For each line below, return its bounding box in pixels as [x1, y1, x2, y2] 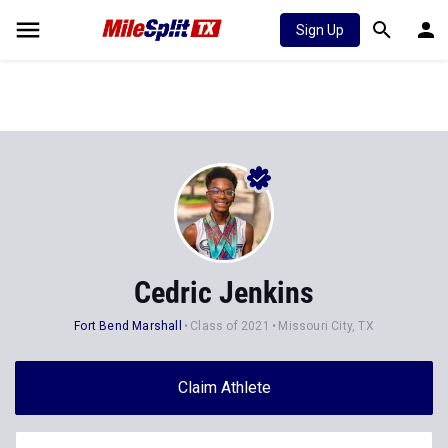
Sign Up [296, 22, 344, 38]
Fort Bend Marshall [74, 319, 182, 333]
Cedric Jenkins [134, 275, 314, 310]
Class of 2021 [190, 319, 270, 333]
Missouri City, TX [278, 319, 374, 333]
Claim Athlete [177, 378, 271, 397]
